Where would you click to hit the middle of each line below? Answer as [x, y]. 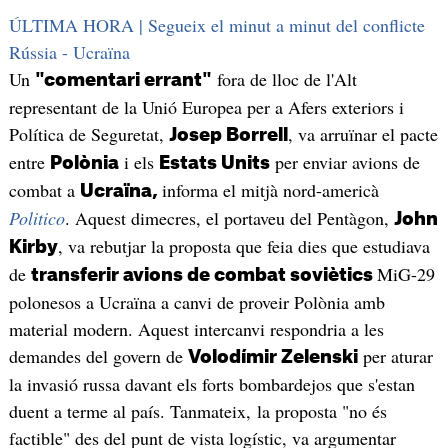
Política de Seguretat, [88, 134]
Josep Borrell [228, 135]
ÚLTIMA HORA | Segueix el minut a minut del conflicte [216, 25]
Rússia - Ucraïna [69, 52]
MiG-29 [405, 274]
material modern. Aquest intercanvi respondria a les [196, 329]
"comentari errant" [123, 80]
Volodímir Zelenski [272, 357]
